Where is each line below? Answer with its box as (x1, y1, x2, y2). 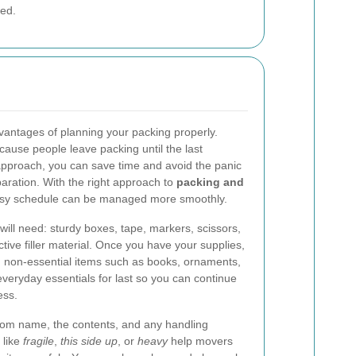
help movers (168, 335, 233, 347)
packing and (176, 176, 244, 188)
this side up (60, 335, 118, 347)
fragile (23, 335, 54, 347)
